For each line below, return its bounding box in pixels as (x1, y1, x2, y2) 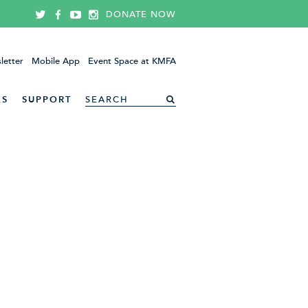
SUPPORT (22, 94, 71, 104)
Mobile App (32, 56, 80, 67)
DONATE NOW (106, 9, 176, 20)
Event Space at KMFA (88, 56, 176, 67)
